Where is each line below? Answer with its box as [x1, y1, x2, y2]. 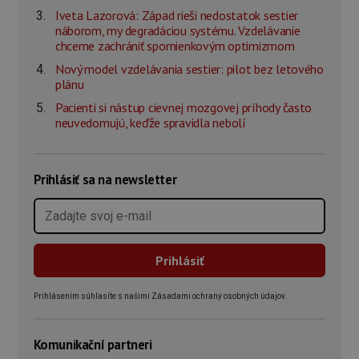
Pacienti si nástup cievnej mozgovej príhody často [54, 99, 313, 116]
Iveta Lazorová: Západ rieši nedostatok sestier [54, 7, 298, 24]
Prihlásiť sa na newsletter [33, 171, 177, 189]
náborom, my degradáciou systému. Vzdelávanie [54, 22, 301, 39]
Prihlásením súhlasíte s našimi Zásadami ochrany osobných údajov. [33, 292, 287, 301]
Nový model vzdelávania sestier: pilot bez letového [54, 61, 324, 78]
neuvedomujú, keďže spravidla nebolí [54, 115, 246, 131]
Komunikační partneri [33, 336, 152, 354]
